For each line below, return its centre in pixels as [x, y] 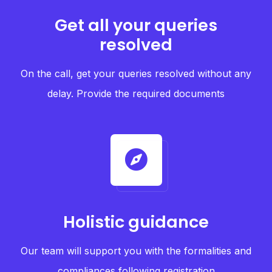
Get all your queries [136, 25]
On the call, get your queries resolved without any [136, 73]
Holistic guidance [136, 222]
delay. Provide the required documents [136, 93]
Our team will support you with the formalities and [136, 251]
